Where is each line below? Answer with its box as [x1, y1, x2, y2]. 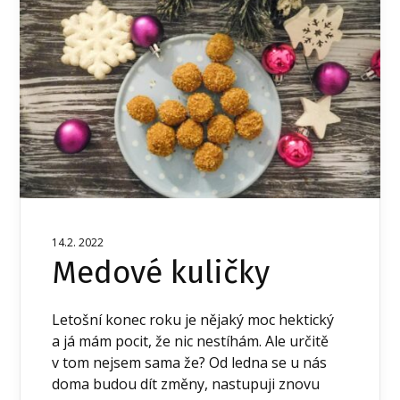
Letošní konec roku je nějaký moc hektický [52, 309, 335, 329]
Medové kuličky [52, 253, 271, 291]
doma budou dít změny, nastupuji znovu [52, 373, 321, 394]
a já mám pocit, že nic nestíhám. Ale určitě [52, 330, 329, 351]
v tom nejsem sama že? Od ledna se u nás [52, 352, 328, 372]
